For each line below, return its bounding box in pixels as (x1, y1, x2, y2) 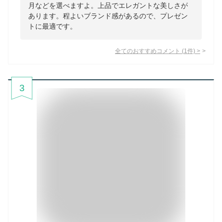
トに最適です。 (28, 22, 77, 31)
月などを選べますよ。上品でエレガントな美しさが (28, 1, 188, 10)
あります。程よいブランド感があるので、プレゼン (28, 12, 188, 20)
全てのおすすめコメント (115, 48, 180, 55)
